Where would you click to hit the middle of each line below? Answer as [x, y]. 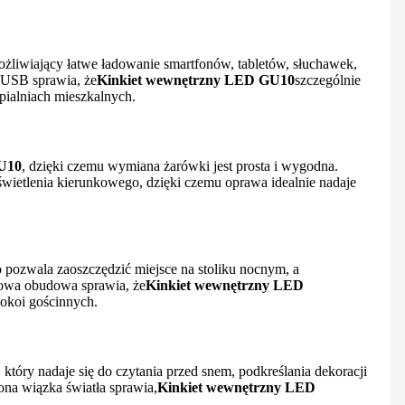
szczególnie [328, 80]
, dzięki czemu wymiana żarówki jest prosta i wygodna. [180, 166]
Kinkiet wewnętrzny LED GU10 [196, 80]
